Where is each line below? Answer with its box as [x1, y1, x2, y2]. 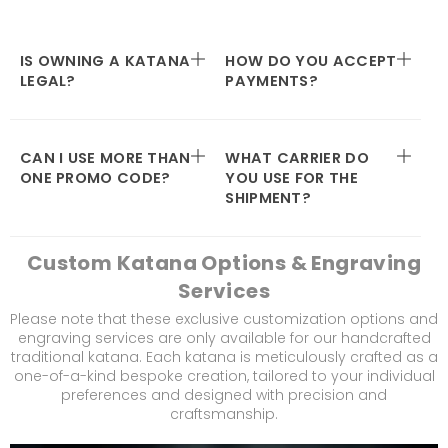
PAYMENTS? [225, 71, 319, 92]
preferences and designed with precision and [61, 385, 387, 406]
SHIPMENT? [225, 188, 312, 209]
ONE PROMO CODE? [20, 168, 171, 189]
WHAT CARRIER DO [225, 148, 369, 169]
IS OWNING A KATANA [20, 51, 191, 72]
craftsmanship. [170, 404, 278, 425]
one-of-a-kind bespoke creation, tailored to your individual [13, 366, 435, 387]
